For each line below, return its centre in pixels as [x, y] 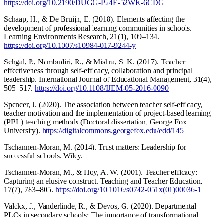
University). [23, 130]
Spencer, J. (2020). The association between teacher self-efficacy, [103, 104]
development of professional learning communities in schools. [98, 28]
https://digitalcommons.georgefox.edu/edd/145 [113, 130]
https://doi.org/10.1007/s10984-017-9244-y [70, 45]
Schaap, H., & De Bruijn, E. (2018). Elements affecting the [94, 19]
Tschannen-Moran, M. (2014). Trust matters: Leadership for [95, 147]
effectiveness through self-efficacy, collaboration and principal [98, 70]
